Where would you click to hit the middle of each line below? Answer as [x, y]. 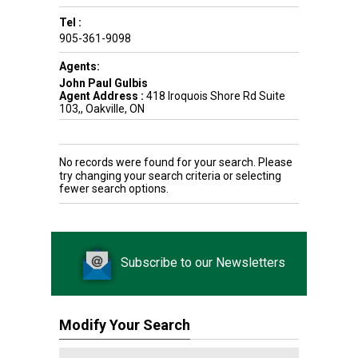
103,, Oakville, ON [102, 109]
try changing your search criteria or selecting [170, 176]
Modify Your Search [125, 325]
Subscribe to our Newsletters [203, 263]
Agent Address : [101, 96]
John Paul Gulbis [103, 83]
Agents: [80, 66]
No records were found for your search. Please [176, 162]
